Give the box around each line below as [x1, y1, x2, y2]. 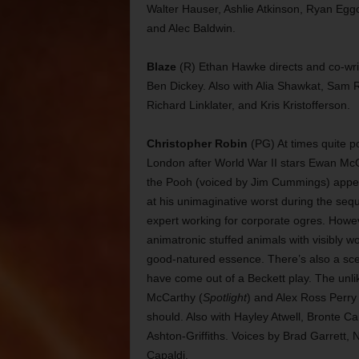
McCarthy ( [146, 291, 203, 304]
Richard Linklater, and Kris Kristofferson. [146, 99, 350, 111]
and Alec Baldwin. [146, 22, 236, 34]
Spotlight [202, 291, 247, 304]
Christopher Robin [146, 137, 248, 150]
